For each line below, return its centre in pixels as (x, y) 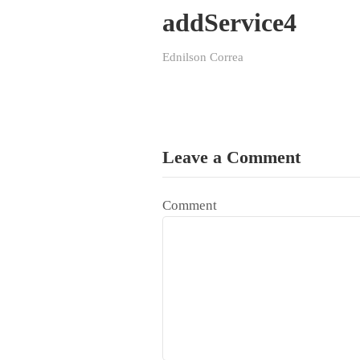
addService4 (229, 22)
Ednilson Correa (203, 57)
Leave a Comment (231, 157)
